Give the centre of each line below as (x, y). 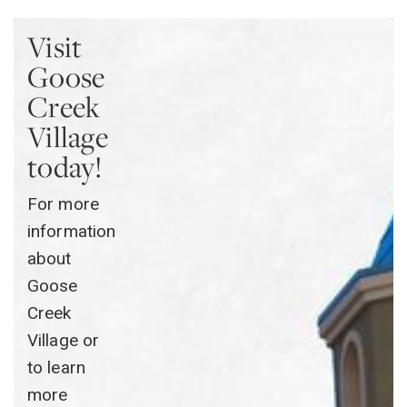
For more (63, 204)
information (72, 232)
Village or (63, 341)
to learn (56, 368)
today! (65, 167)
